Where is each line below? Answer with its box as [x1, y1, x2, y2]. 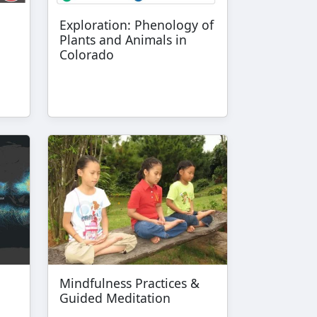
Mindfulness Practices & [59, 274, 200, 292]
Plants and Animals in [59, 31, 187, 49]
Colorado [59, 46, 114, 64]
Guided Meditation [59, 289, 171, 306]
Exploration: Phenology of [59, 16, 214, 34]
